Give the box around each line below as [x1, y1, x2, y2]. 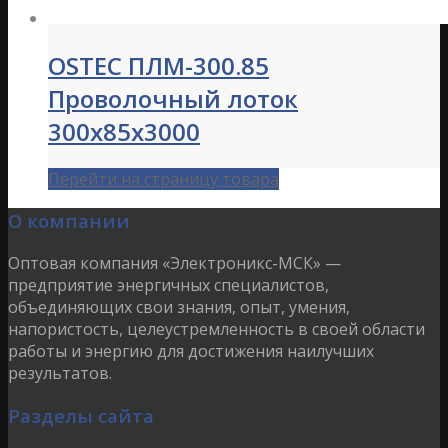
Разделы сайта [8, 402, 154, 428]
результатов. [8, 362, 112, 385]
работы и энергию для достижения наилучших [8, 340, 374, 363]
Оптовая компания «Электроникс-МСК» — [8, 252, 341, 275]
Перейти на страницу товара [48, 167, 279, 190]
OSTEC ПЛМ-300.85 [48, 48, 269, 82]
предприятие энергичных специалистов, [8, 274, 329, 297]
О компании [8, 208, 130, 234]
